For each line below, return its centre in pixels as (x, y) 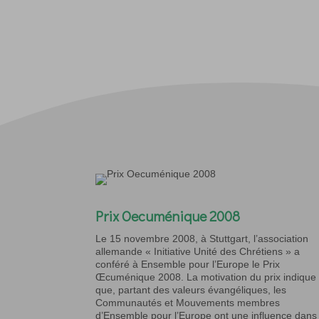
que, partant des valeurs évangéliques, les (191, 289)
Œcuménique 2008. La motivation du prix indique (206, 277)
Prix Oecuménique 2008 (168, 215)
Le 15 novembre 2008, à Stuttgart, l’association (202, 238)
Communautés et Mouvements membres (188, 302)
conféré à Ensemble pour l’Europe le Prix (188, 264)
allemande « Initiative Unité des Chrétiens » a (198, 251)
